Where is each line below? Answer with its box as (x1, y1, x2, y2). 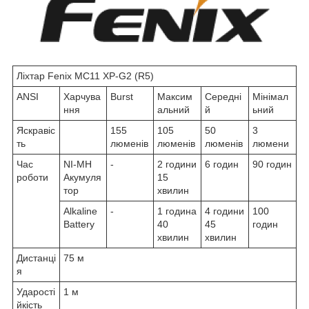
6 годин (205, 158, 239, 170)
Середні (205, 90, 241, 102)
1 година (157, 205, 197, 217)
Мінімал (252, 90, 288, 102)
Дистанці (17, 252, 56, 263)
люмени (252, 137, 289, 149)
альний (157, 103, 190, 115)
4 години (205, 205, 244, 217)
